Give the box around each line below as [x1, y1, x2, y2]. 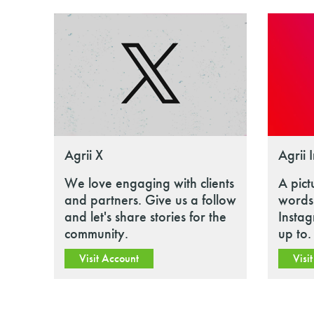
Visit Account [79, 251, 139, 266]
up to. [278, 224, 311, 243]
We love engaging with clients [64, 174, 234, 192]
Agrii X [64, 146, 103, 164]
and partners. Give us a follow [64, 191, 236, 209]
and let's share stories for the [64, 207, 226, 226]
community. [64, 224, 128, 243]
